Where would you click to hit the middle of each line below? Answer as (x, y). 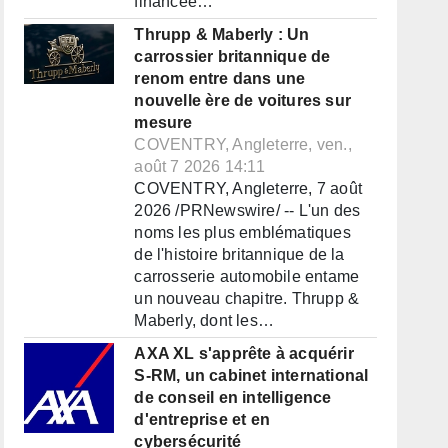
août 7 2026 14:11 (199, 167)
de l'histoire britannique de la (239, 255)
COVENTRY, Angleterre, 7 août (248, 189)
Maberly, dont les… (204, 321)
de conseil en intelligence (233, 398)
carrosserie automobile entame (247, 277)
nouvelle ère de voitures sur (242, 101)
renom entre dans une (220, 79)
